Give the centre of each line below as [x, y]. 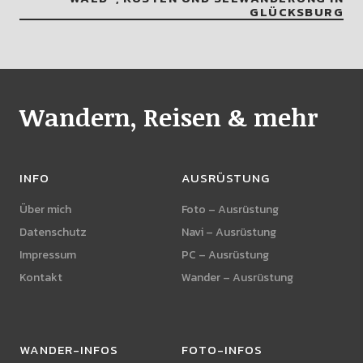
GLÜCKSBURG [297, 12]
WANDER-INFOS [68, 350]
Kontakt [41, 278]
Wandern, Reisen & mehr [168, 117]
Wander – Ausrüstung [237, 278]
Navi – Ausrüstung [229, 233]
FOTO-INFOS [222, 350]
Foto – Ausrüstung [230, 210]
